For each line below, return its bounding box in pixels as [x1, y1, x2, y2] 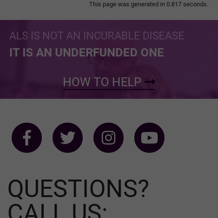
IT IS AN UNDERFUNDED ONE [9, 45, 164, 59]
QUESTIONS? [7, 174, 149, 203]
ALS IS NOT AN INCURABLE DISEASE [9, 29, 184, 42]
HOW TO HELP [63, 74, 145, 89]
